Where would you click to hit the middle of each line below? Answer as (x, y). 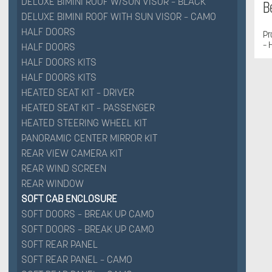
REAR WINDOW (53, 184)
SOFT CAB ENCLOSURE (69, 199)
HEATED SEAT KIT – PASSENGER (88, 108)
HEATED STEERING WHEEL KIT (84, 123)
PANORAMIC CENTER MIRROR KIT (89, 138)
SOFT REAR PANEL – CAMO (77, 260)
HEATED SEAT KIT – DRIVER (78, 93)
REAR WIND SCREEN (64, 168)
